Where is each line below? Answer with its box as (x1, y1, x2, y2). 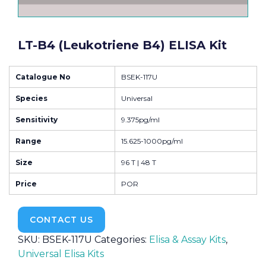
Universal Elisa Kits (18, 248, 104, 259)
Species (15, 93, 47, 103)
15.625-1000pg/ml (121, 136, 183, 145)
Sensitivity (15, 115, 58, 124)
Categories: (94, 233, 149, 245)
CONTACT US (30, 214, 93, 225)
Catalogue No (15, 72, 71, 81)
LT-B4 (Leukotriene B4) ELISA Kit (18, 37, 227, 52)
